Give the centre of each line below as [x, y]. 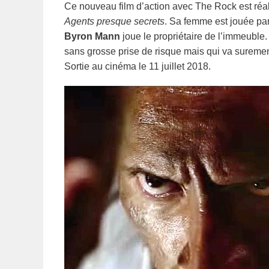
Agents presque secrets [114, 22]
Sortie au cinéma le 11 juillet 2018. [138, 67]
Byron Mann [92, 37]
